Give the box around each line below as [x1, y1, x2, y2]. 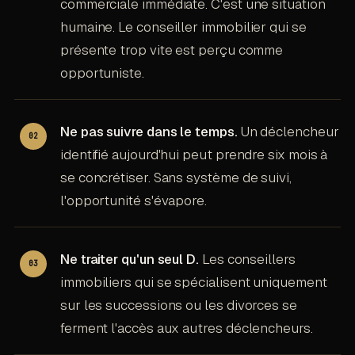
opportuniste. [59, 64, 144, 82]
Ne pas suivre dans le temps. [59, 123, 238, 141]
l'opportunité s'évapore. [59, 192, 207, 210]
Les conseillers [199, 250, 296, 269]
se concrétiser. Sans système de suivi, [59, 169, 292, 187]
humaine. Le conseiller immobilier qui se [59, 18, 307, 36]
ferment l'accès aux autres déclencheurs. [59, 319, 313, 338]
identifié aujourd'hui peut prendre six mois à [59, 146, 328, 164]
